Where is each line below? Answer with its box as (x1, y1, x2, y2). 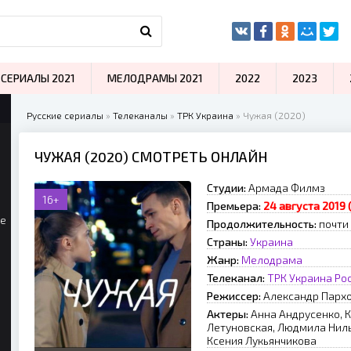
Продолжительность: (207, 217, 317, 230)
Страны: (207, 235, 248, 248)
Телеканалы (113, 110, 168, 121)
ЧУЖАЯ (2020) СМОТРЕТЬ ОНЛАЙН (34, 148, 268, 165)
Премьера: (207, 199, 261, 212)
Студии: (207, 181, 246, 194)
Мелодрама (241, 253, 302, 266)
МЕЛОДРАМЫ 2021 (107, 71, 203, 85)
